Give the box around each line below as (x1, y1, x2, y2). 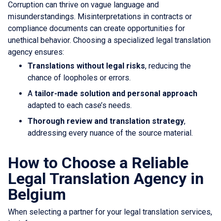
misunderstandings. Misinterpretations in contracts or (8, 11, 192, 21)
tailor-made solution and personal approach (35, 88, 197, 98)
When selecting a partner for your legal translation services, (8, 207, 212, 217)
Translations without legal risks (28, 61, 145, 71)
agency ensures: (8, 47, 64, 57)
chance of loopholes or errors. (28, 73, 131, 82)
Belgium (8, 184, 66, 204)
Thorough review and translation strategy (28, 116, 184, 126)
